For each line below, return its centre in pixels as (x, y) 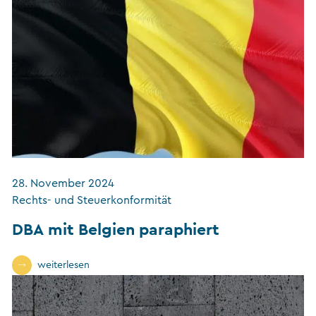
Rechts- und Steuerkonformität (92, 201)
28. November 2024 (63, 184)
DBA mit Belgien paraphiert (116, 229)
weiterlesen (63, 266)
